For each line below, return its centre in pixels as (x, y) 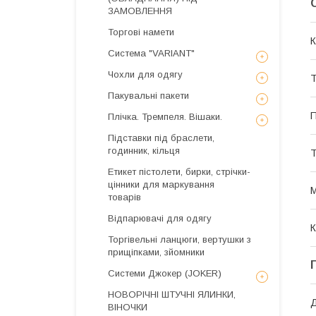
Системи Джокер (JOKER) (165, 273)
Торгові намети (141, 32)
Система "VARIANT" (151, 53)
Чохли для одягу (145, 74)
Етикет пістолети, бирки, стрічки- (179, 172)
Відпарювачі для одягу (160, 218)
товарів (124, 197)
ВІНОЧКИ (128, 307)
